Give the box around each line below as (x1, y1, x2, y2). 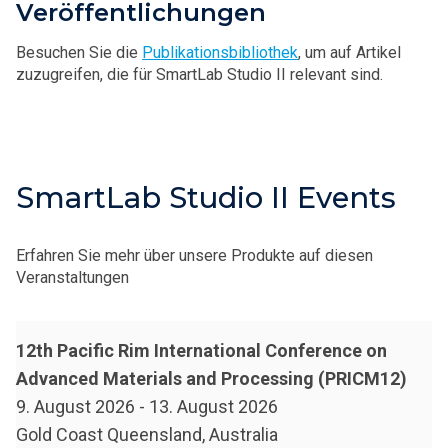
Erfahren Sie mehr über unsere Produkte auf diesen (16, 246, 373, 266)
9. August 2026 (16, 396, 135, 418)
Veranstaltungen (16, 268, 129, 288)
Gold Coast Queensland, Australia (16, 424, 278, 446)
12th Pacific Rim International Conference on (16, 340, 387, 362)
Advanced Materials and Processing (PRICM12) (16, 368, 407, 390)
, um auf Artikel (298, 43, 401, 63)
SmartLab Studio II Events (16, 180, 396, 216)
